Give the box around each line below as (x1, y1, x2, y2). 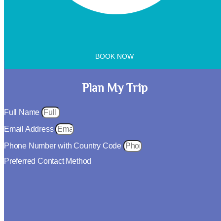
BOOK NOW (95, 52, 134, 61)
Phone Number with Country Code (4, 141, 123, 150)
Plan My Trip (81, 80, 147, 99)
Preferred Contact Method (4, 156, 92, 165)
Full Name (4, 108, 41, 116)
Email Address (4, 124, 56, 133)
